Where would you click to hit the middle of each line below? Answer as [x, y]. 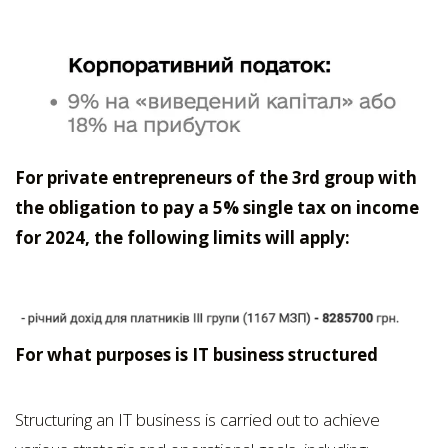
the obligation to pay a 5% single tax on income [217, 207]
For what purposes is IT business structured [196, 354]
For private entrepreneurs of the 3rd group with [216, 177]
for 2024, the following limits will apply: [182, 237]
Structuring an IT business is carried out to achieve [197, 419]
